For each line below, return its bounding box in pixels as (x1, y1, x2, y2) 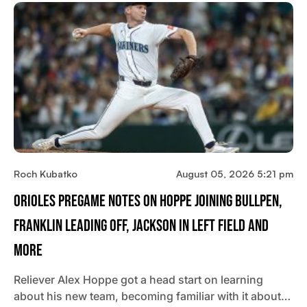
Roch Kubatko (14, 168, 77, 180)
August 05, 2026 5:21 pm (176, 168, 293, 180)
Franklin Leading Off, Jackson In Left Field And (14, 216, 269, 236)
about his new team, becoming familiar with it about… (14, 289, 291, 304)
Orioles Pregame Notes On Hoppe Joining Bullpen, (14, 191, 282, 212)
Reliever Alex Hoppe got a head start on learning (14, 273, 263, 287)
